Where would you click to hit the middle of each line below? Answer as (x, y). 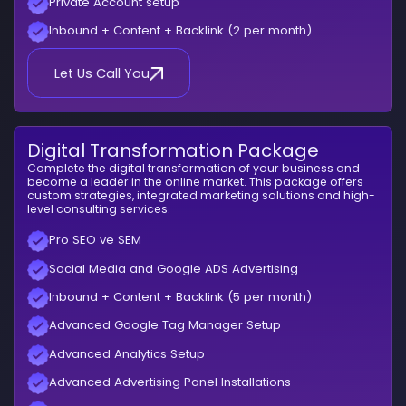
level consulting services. (99, 209)
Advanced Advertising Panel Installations (170, 382)
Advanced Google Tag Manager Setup (165, 325)
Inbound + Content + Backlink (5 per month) (181, 296)
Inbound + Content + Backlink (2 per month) (181, 30)
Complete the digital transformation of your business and (194, 169)
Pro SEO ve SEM (96, 240)
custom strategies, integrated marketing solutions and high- (202, 196)
